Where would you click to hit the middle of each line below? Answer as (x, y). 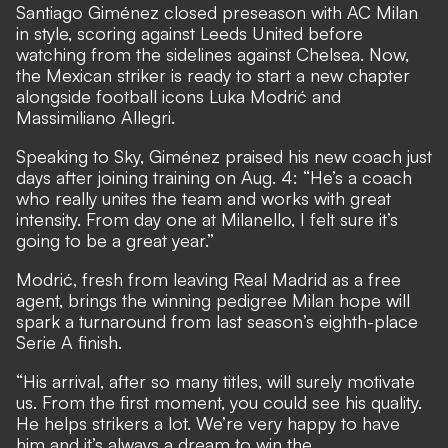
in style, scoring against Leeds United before (189, 33)
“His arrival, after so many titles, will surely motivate (215, 381)
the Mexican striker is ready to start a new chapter (213, 75)
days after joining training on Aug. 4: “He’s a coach (214, 177)
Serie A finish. (69, 342)
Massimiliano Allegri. (95, 117)
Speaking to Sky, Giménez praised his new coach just (224, 156)
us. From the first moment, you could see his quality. (219, 402)
